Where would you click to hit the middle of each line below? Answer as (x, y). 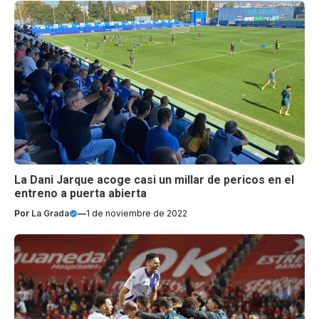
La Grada (50, 213)
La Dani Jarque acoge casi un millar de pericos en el (154, 179)
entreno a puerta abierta (80, 193)
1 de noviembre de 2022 (137, 213)
